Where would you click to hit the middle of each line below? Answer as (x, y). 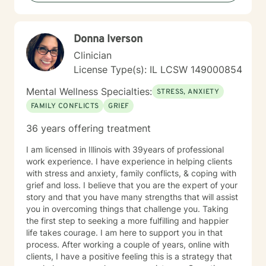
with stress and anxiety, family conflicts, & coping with (131, 173)
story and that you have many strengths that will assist (132, 197)
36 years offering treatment (88, 128)
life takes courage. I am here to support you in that (124, 232)
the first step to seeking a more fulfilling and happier (127, 221)
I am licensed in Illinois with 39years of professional (70, 149)
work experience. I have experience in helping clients (129, 161)
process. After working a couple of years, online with (107, 244)
